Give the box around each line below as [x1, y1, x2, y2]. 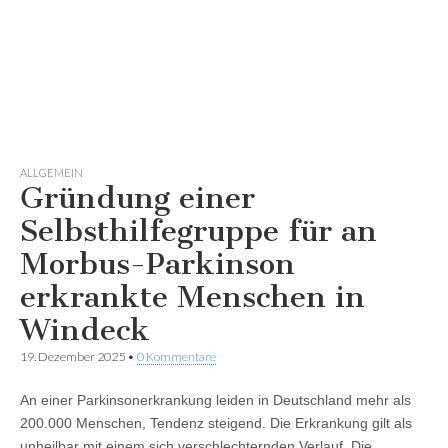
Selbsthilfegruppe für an [20, 212, 377, 249]
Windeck [20, 311, 150, 348]
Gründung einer [20, 179, 255, 216]
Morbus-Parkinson [20, 245, 295, 282]
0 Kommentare [137, 348, 216, 364]
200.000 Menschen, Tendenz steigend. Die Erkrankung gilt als [20, 414, 412, 431]
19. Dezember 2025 [20, 348, 125, 364]
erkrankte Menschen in [20, 278, 365, 315]
